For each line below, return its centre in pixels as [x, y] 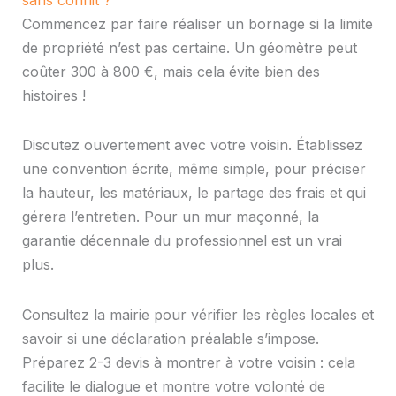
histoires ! [53, 96]
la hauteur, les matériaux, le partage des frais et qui [194, 193]
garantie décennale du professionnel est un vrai [182, 241]
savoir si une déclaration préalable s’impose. [170, 338]
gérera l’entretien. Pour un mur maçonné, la [170, 217]
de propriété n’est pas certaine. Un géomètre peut [189, 48]
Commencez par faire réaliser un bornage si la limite [197, 24]
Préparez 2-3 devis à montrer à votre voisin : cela [188, 362]
